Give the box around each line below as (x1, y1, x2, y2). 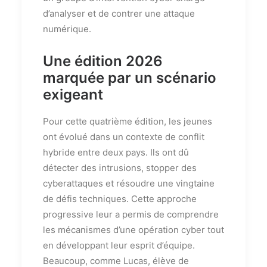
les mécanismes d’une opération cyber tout (43, 223, 224, 235)
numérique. (43, 23, 91, 35)
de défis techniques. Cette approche (43, 193, 197, 204)
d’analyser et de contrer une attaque (43, 7, 195, 19)
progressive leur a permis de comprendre (43, 208, 219, 220)
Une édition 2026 (43, 52, 163, 70)
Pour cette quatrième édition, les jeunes (43, 115, 212, 127)
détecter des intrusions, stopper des (43, 162, 197, 173)
